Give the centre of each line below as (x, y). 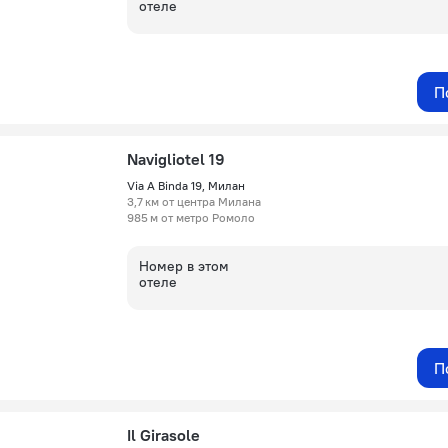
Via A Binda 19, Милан (186, 185)
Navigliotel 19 (176, 159)
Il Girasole (163, 435)
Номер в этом (184, 266)
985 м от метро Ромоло (191, 217)
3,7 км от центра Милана (194, 201)
